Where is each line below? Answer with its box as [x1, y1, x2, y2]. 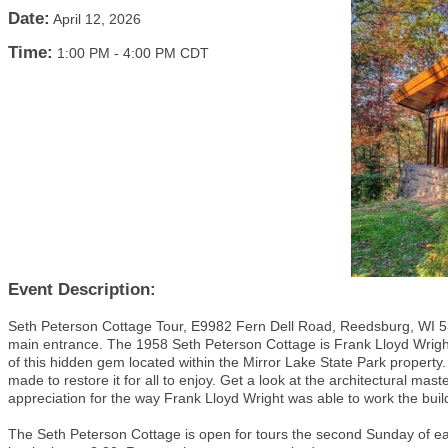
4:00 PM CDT [123, 45, 209, 61]
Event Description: [8, 279, 156, 299]
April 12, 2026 [53, 11, 141, 27]
